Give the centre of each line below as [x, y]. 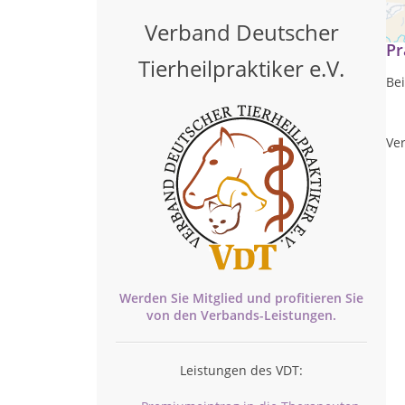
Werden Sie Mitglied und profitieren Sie [241, 298]
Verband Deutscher [241, 32]
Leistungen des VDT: [241, 370]
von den [174, 315]
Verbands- [232, 315]
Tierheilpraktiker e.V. [241, 68]
